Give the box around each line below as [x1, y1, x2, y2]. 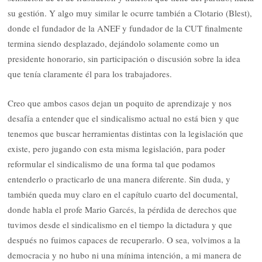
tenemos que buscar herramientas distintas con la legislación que [8, 127, 244, 140]
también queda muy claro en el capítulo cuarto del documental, [8, 188, 239, 201]
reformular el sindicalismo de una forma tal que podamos [8, 158, 216, 170]
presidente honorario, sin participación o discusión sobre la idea [8, 52, 241, 64]
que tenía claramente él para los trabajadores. [8, 67, 173, 80]
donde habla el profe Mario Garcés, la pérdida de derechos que [8, 204, 237, 216]
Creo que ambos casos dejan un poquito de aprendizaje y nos [8, 97, 232, 109]
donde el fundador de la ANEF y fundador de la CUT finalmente [8, 22, 243, 34]
